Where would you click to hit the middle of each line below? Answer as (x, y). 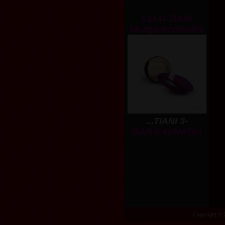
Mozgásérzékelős (167, 29)
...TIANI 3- (167, 121)
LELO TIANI (167, 19)
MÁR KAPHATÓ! (167, 132)
